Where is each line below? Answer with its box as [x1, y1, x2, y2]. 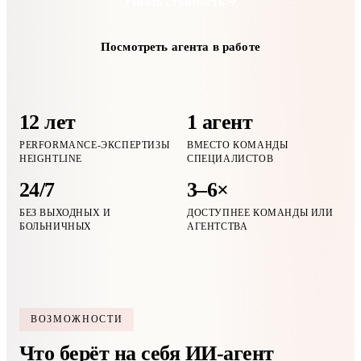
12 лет [19, 110, 76, 134]
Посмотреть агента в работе [101, 39, 260, 53]
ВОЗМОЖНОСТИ [31, 313, 123, 325]
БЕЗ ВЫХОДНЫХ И [19, 207, 111, 218]
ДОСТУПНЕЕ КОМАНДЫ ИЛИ [187, 207, 334, 218]
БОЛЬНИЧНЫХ [19, 221, 92, 232]
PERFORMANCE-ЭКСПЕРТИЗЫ [19, 139, 170, 151]
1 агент [187, 110, 253, 134]
